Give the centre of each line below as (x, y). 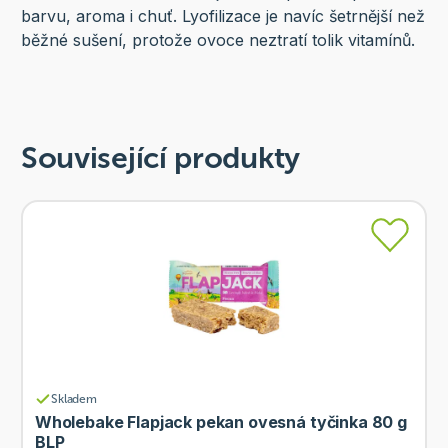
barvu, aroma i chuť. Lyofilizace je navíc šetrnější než (222, 16)
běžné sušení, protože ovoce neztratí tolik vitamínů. (217, 40)
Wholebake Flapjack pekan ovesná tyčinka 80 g (220, 422)
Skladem (74, 399)
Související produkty (160, 158)
